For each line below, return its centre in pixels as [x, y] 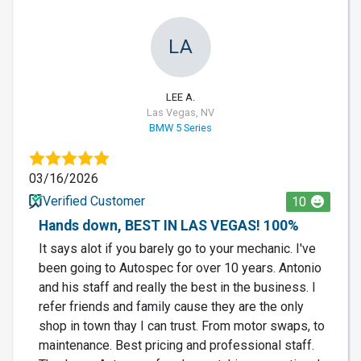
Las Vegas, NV [180, 112]
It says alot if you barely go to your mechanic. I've [177, 248]
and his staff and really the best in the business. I [177, 287]
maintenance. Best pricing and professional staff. [176, 345]
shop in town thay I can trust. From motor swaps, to [182, 326]
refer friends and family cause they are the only [171, 306]
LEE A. [180, 97]
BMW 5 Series [180, 127]
